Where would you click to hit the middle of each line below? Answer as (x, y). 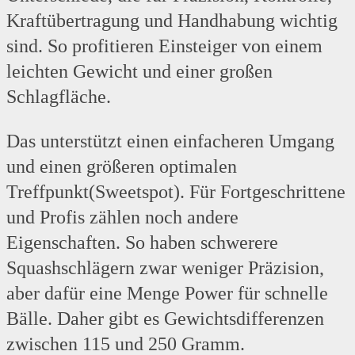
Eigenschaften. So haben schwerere (142, 243)
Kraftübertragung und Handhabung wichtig (172, 21)
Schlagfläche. (59, 97)
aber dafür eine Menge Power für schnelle (167, 294)
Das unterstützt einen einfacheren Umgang (170, 141)
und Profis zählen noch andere (122, 218)
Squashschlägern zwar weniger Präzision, (165, 268)
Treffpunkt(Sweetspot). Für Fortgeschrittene (176, 192)
